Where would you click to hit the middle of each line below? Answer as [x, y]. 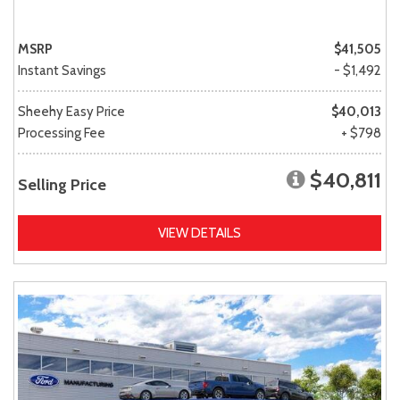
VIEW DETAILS [200, 233]
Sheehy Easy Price [71, 111]
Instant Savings [62, 70]
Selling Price [62, 184]
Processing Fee [62, 133]
